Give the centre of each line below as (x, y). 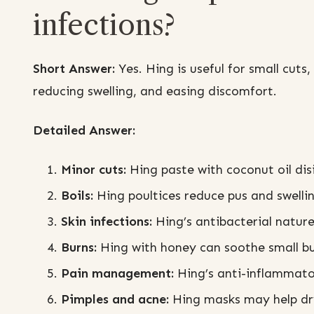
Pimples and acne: (115, 300)
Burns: (79, 248)
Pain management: (117, 274)
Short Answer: (74, 69)
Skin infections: (107, 222)
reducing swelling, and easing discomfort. (155, 91)
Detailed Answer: (84, 131)
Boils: (77, 196)
